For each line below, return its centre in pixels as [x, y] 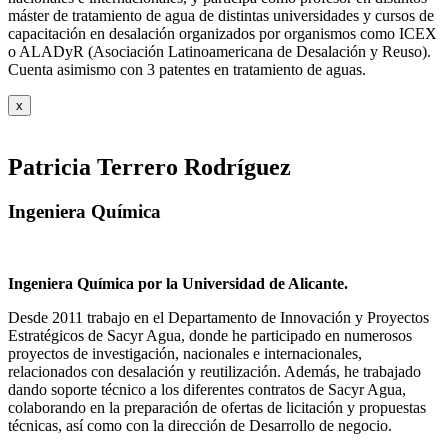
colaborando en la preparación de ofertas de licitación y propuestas [217, 408]
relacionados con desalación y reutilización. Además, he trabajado [214, 372]
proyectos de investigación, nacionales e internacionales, [185, 354]
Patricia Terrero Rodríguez [149, 166]
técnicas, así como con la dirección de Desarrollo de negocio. [200, 426]
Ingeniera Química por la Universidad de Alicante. [178, 284]
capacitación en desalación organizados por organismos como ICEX [222, 33]
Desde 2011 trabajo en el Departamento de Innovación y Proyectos [218, 318]
